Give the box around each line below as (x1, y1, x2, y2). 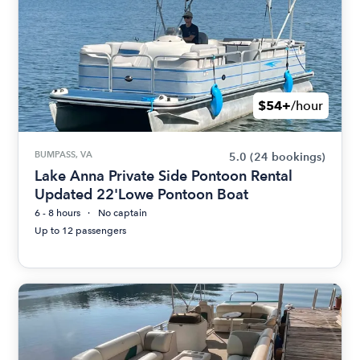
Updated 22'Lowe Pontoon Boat (35, 186, 249, 202)
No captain (98, 207, 148, 219)
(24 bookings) (249, 150, 325, 164)
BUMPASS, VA (35, 149, 93, 160)
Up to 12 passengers (35, 225, 127, 236)
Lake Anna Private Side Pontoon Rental (35, 167, 293, 184)
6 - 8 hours (35, 207, 81, 219)
